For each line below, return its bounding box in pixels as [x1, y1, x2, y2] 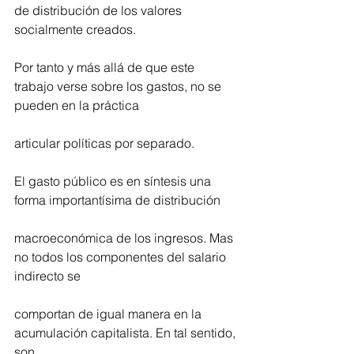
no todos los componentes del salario [14, 249, 229, 265]
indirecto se [14, 268, 81, 284]
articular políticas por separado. [14, 135, 194, 152]
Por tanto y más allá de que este [14, 59, 198, 76]
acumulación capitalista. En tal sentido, [14, 325, 239, 341]
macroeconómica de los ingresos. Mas [14, 230, 236, 247]
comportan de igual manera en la [14, 306, 205, 322]
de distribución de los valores [14, 2, 185, 19]
